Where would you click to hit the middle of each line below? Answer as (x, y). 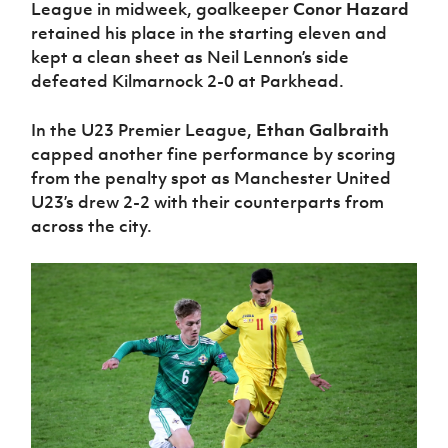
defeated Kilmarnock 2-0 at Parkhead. (188, 81)
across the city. (92, 226)
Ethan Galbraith (323, 130)
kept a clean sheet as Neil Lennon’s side (190, 57)
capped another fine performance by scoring (214, 154)
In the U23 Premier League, (144, 130)
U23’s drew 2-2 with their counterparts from (208, 202)
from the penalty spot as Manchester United (211, 178)
